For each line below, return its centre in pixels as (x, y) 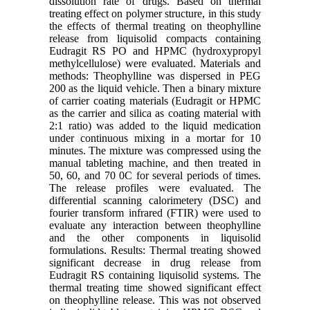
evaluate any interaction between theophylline (155, 225)
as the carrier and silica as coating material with (155, 113)
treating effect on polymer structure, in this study (155, 13)
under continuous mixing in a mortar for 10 (155, 138)
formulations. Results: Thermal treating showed (155, 250)
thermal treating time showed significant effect (155, 287)
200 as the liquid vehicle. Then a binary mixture (155, 88)
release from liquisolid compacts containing (155, 38)
